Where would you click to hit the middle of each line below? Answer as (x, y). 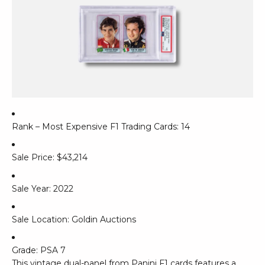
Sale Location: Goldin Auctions (74, 220)
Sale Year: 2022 (43, 188)
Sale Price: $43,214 (50, 158)
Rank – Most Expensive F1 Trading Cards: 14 (101, 126)
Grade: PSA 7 (39, 251)
